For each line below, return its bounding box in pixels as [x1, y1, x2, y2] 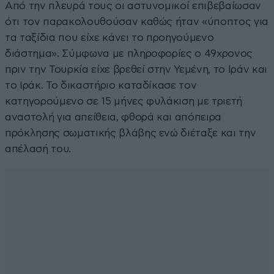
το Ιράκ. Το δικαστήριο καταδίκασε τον [5, 80, 197, 91]
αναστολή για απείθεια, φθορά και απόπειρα [5, 111, 222, 122]
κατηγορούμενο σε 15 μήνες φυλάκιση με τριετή [5, 95, 243, 106]
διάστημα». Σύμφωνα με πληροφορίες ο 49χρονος [5, 48, 253, 59]
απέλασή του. [5, 143, 71, 154]
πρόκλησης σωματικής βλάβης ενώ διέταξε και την [5, 127, 256, 138]
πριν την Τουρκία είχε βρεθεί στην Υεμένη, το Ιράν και [5, 64, 267, 75]
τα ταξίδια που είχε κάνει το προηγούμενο [5, 32, 214, 43]
